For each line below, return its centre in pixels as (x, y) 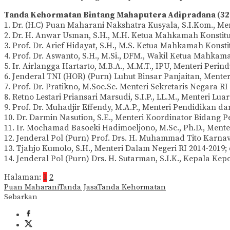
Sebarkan (21, 197)
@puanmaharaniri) (37, 7)
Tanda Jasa (78, 187)
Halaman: (23, 177)
